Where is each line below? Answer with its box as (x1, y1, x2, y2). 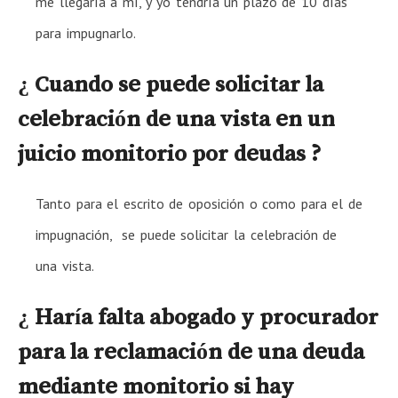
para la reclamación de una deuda (18, 338, 364, 362)
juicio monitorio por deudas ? (18, 140, 322, 164)
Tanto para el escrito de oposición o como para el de (36, 194, 363, 212)
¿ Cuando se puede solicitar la (18, 71, 323, 95)
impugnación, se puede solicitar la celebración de (36, 225, 338, 243)
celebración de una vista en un (18, 106, 335, 130)
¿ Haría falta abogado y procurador (18, 304, 378, 328)
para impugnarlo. (36, 23, 136, 42)
